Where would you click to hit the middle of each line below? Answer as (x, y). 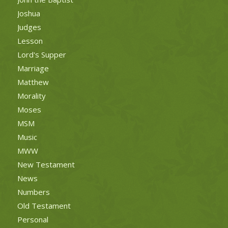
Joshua (28, 13)
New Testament (46, 164)
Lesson (30, 40)
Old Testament (44, 205)
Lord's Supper (41, 54)
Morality (31, 95)
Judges (29, 27)
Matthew (33, 82)
